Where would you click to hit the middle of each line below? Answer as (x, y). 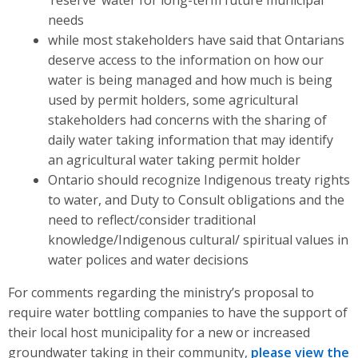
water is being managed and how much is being (190, 80)
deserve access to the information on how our (185, 60)
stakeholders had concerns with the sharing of (187, 119)
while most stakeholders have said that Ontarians (196, 40)
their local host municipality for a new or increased (159, 332)
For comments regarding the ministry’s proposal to (161, 292)
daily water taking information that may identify (190, 139)
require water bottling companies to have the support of (178, 312)
